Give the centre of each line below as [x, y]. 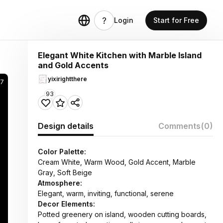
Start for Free [176, 20]
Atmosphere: [60, 183]
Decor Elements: [66, 204]
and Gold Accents [73, 65]
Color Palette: [62, 152]
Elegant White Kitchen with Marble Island [120, 55]
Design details [66, 126]
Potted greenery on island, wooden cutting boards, [122, 214]
